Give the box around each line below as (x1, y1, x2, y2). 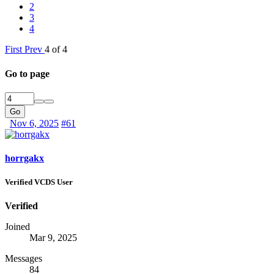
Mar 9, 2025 (29, 232, 77, 243)
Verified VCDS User (5, 177, 73, 187)
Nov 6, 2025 (10, 117, 59, 128)
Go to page (5, 68, 50, 79)
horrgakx (5, 153, 44, 164)
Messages (5, 253, 42, 264)
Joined (5, 221, 30, 232)
